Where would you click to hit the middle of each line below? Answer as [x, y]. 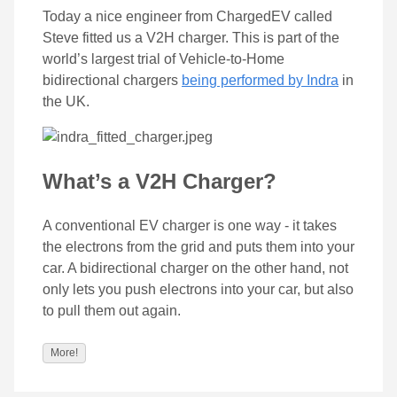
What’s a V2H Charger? [160, 182]
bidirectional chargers [112, 81]
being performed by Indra [260, 81]
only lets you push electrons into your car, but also [198, 289]
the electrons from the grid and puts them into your [198, 246]
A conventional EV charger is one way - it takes [190, 225]
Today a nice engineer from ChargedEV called [187, 17]
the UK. [66, 102]
